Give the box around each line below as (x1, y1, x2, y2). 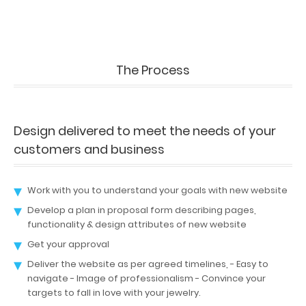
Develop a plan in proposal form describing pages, (27, 204, 256, 217)
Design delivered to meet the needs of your (14, 122, 276, 139)
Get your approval (27, 238, 109, 251)
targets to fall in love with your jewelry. (27, 286, 201, 299)
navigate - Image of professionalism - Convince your (27, 272, 266, 285)
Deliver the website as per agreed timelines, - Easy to (27, 258, 268, 270)
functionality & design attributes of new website (27, 218, 247, 231)
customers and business (14, 141, 165, 158)
